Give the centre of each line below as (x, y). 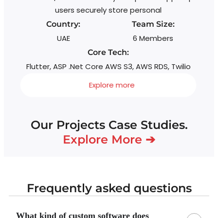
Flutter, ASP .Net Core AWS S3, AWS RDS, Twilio (108, 67)
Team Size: (153, 24)
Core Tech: (108, 53)
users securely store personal (108, 10)
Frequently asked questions (109, 188)
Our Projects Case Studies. (109, 125)
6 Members (153, 38)
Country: (64, 24)
